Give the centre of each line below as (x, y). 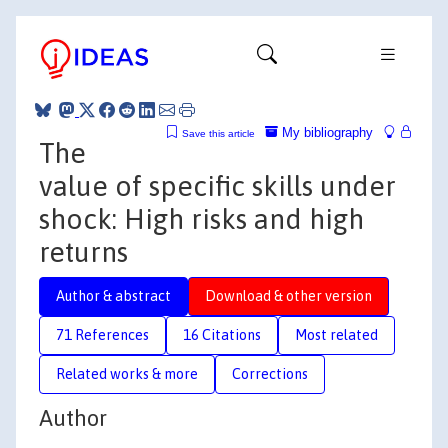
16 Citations (222, 334)
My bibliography (325, 132)
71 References (102, 334)
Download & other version (288, 295)
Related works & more (127, 373)
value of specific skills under (217, 185)
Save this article (218, 133)
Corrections (270, 373)
